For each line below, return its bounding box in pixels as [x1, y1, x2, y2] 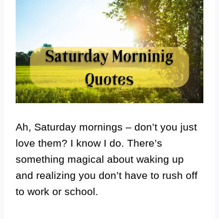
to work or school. [16, 186, 98, 197]
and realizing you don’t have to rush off [16, 170, 197, 181]
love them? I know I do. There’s [16, 137, 162, 149]
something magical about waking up [16, 153, 184, 165]
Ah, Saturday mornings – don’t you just [16, 121, 197, 132]
